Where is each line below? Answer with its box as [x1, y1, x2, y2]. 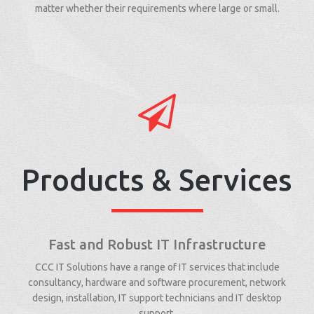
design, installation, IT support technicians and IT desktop [32, 292, 282, 303]
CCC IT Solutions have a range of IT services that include [34, 261, 280, 273]
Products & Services [22, 163, 292, 196]
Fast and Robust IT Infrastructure [48, 236, 266, 252]
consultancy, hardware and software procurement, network [28, 277, 286, 288]
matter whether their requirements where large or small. [34, 3, 280, 14]
